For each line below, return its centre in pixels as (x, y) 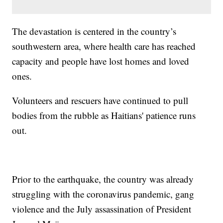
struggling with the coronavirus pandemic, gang (103, 194)
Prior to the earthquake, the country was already (103, 179)
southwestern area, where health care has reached (104, 46)
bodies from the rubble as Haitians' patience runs (104, 115)
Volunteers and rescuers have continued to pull (100, 101)
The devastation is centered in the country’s (94, 31)
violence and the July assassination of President (102, 209)
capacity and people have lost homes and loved (101, 61)
